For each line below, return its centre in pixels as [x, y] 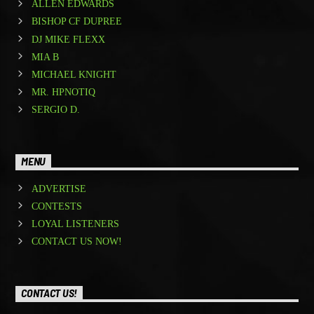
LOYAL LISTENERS [75, 224]
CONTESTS [56, 206]
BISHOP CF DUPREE [76, 22]
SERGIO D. [55, 110]
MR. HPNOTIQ [63, 93]
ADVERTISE [59, 189]
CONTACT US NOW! [76, 242]
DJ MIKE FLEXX [68, 39]
